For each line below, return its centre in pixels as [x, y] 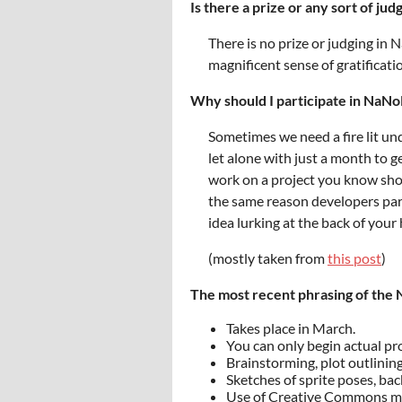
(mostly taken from [268, 258]
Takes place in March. [291, 328]
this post [354, 258]
